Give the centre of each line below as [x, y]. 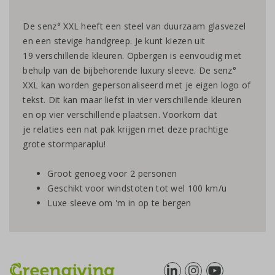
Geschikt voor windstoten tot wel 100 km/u [137, 188]
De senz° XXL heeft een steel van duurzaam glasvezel [134, 26]
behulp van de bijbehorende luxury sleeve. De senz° [130, 71]
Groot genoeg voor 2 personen [112, 174]
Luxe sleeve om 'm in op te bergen [119, 203]
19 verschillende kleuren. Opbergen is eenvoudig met [132, 56]
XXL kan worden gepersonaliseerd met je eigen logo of [137, 85]
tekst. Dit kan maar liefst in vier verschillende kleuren [132, 100]
